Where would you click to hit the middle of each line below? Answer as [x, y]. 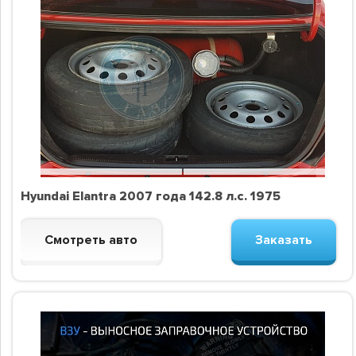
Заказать [284, 240]
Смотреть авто [91, 240]
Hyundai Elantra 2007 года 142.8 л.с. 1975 [151, 197]
